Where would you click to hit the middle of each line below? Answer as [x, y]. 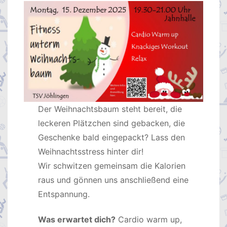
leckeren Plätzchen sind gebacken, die [112, 123]
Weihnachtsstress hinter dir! [91, 151]
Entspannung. [64, 194]
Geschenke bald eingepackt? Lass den [112, 137]
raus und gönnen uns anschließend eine [113, 180]
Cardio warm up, [149, 220]
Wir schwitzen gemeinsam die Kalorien [112, 165]
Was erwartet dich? [77, 220]
